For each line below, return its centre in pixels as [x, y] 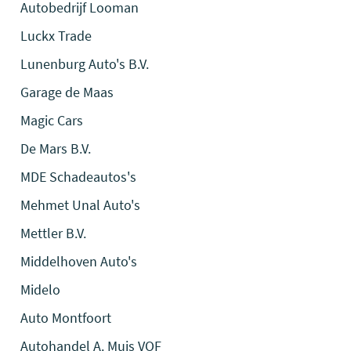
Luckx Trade [56, 36]
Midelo [41, 289]
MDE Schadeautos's [79, 177]
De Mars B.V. [56, 148]
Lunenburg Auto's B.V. [85, 64]
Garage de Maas [67, 92]
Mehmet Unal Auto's [81, 205]
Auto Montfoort [66, 318]
